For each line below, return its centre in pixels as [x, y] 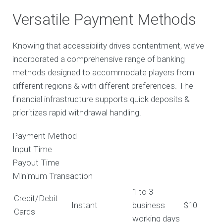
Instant [85, 205]
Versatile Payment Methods [105, 20]
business [149, 205]
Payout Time [36, 163]
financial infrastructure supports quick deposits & [101, 99]
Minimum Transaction [53, 176]
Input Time [32, 149]
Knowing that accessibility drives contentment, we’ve [109, 46]
